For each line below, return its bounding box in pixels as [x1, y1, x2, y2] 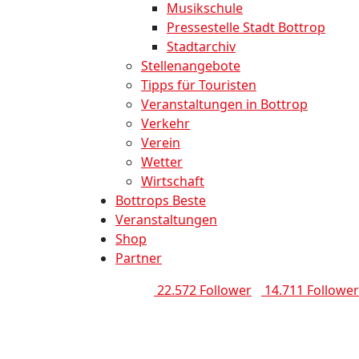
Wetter [141, 153, 183, 171]
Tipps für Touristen [141, 76, 256, 95]
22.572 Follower [157, 281, 252, 300]
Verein [141, 134, 180, 152]
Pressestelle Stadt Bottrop [167, 18, 325, 37]
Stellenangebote [141, 57, 240, 75]
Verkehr [141, 115, 190, 133]
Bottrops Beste [115, 192, 206, 210]
